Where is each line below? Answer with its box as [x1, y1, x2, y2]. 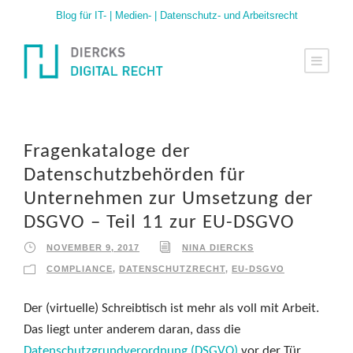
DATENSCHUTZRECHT [119, 264, 225, 274]
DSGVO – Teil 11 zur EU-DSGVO [24, 213, 295, 233]
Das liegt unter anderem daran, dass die [24, 323, 240, 337]
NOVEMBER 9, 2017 [46, 243, 139, 253]
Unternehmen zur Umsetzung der [24, 189, 314, 210]
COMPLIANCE [46, 264, 113, 274]
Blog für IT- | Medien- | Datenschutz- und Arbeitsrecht [55, 9, 298, 21]
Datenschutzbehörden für [24, 165, 246, 186]
